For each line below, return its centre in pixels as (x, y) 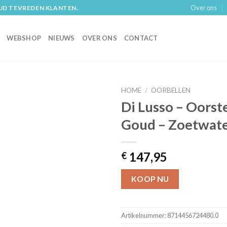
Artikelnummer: (144, 216)
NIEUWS (62, 38)
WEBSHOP (24, 38)
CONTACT (141, 38)
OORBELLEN (171, 90)
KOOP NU (150, 179)
